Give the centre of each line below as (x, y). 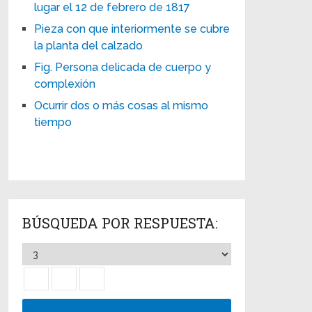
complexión (65, 84)
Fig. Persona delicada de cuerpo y (123, 67)
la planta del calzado (89, 45)
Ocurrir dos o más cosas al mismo (122, 105)
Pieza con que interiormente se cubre (132, 29)
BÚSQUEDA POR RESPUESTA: (120, 223)
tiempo (53, 122)
